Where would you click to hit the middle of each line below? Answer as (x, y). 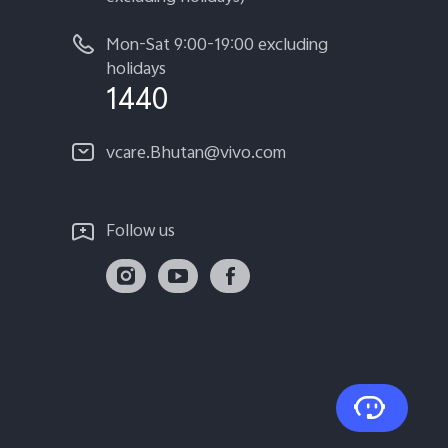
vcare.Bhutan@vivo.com (196, 154)
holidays (136, 70)
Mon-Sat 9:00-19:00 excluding (217, 46)
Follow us (140, 232)
